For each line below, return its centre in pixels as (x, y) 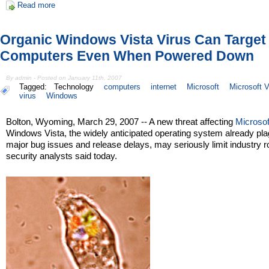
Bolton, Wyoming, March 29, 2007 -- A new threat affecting (121, 121)
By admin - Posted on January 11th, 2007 (64, 77)
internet (164, 86)
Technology (74, 86)
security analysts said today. (62, 156)
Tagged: (35, 86)
